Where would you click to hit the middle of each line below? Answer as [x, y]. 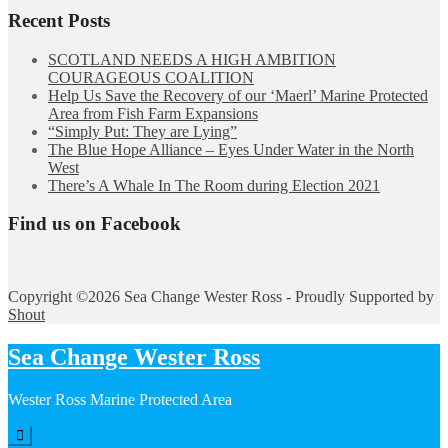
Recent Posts [59, 20]
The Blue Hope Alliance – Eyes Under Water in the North [231, 149]
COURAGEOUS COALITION [151, 77]
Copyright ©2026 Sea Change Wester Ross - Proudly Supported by [221, 296]
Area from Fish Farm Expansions [153, 113]
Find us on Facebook [94, 224]
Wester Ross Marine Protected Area [120, 399]
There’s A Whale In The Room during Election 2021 [214, 185]
